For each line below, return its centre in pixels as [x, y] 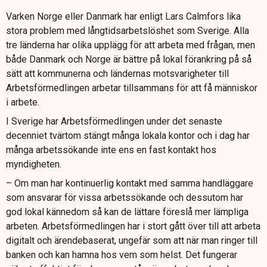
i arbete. [23, 102]
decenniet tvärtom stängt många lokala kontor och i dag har [128, 135]
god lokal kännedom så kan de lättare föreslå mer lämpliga [127, 212]
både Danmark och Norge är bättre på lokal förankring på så [129, 59]
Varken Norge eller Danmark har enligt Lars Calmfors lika [123, 16]
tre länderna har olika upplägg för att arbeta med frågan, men [131, 45]
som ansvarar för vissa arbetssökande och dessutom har [125, 197]
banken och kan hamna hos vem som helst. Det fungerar [122, 254]
